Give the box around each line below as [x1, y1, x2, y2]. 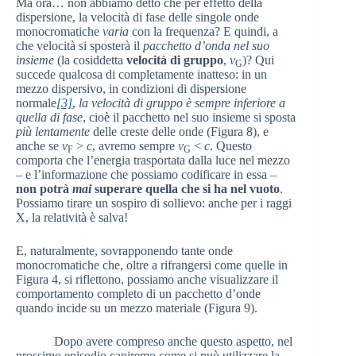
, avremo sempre [92, 139, 178, 153]
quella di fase [16, 110, 83, 125]
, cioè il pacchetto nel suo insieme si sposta [83, 110, 296, 125]
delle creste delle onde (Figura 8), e [90, 125, 269, 139]
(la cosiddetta [54, 53, 126, 68]
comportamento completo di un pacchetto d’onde [16, 287, 261, 301]
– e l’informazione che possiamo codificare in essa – [16, 168, 277, 182]
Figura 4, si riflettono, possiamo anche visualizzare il [16, 273, 278, 287]
